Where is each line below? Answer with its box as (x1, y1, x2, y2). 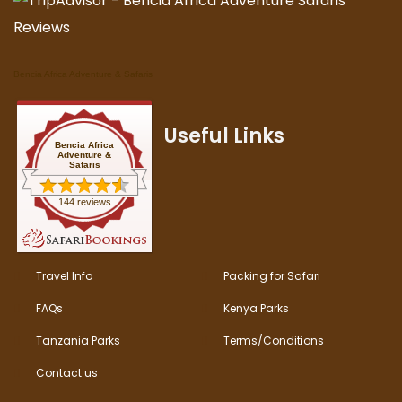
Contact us (36, 365, 98, 381)
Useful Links (164, 122, 284, 151)
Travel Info (36, 268, 92, 284)
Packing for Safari (223, 268, 320, 284)
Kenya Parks (223, 301, 289, 317)
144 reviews (57, 197, 111, 208)
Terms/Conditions (223, 333, 324, 349)
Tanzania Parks (36, 333, 120, 349)
